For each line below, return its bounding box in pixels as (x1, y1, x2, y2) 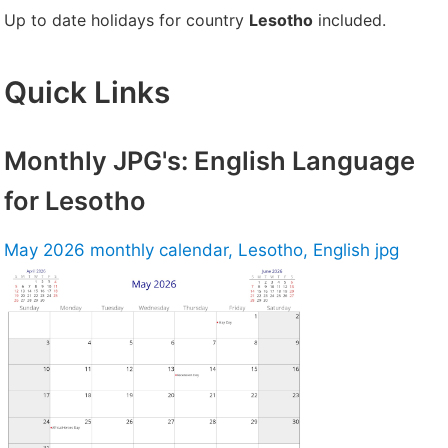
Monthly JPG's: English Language (4, 145, 415, 177)
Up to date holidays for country (4, 9, 249, 30)
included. (313, 9, 386, 30)
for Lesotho (4, 185, 146, 217)
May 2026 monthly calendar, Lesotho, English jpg (4, 240, 399, 261)
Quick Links (4, 73, 170, 110)
